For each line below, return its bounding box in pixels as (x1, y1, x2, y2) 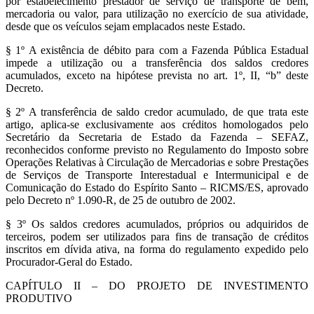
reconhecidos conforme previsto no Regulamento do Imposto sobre (6, 144, 308, 156)
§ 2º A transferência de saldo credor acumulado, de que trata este (6, 106, 308, 118)
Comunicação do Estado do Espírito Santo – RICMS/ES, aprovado (6, 182, 308, 194)
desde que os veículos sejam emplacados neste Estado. (6, 20, 245, 33)
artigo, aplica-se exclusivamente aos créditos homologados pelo (6, 118, 308, 131)
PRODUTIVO (6, 292, 72, 305)
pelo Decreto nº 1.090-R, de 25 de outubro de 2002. (6, 194, 235, 207)
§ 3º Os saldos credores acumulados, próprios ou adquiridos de (6, 218, 308, 231)
